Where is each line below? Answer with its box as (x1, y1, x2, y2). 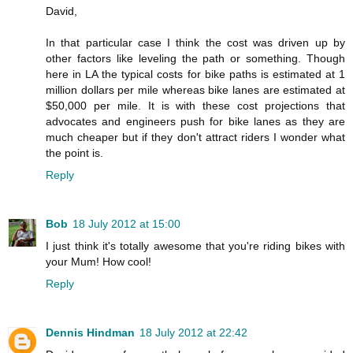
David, (46, 4, 77, 17)
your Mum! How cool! (46, 255, 151, 268)
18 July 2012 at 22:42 (139, 325, 247, 339)
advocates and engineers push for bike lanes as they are (46, 114, 345, 128)
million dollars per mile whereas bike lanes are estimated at (46, 83, 345, 96)
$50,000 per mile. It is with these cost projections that (46, 98, 345, 112)
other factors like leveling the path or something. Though (46, 51, 345, 65)
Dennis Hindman (46, 325, 135, 339)
